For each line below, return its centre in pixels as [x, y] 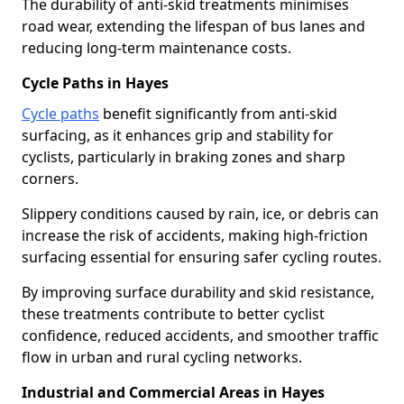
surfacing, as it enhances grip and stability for [178, 135]
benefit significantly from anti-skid [218, 114]
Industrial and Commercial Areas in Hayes [173, 392]
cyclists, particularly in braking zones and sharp [184, 157]
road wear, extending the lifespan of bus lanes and [193, 26]
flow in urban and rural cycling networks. [162, 357]
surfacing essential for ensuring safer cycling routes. [202, 257]
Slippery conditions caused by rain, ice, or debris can [200, 214]
